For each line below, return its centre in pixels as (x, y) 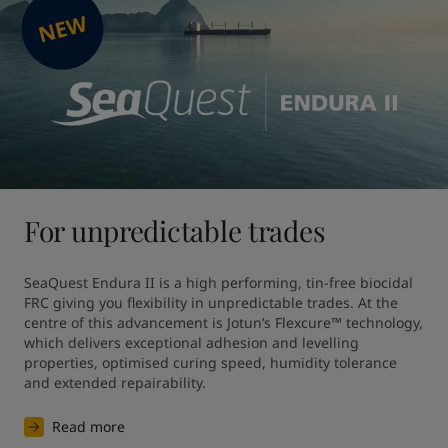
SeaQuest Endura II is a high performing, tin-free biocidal (218, 282)
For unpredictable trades (175, 230)
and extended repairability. (115, 382)
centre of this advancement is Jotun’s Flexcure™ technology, (223, 322)
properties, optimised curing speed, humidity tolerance (210, 362)
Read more (88, 426)
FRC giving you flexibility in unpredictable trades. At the (211, 302)
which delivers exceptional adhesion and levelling (191, 342)
